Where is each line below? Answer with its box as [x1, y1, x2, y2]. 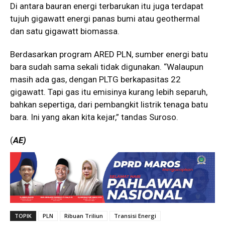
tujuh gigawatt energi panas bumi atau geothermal [10, 13, 200, 24]
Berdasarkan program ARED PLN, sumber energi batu [10, 49, 208, 59]
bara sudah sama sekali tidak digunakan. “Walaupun [10, 61, 203, 72]
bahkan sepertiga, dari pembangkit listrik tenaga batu [10, 99, 208, 109]
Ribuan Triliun [64, 212, 103, 220]
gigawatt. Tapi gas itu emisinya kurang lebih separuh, [10, 86, 207, 97]
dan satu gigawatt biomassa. [10, 26, 120, 36]
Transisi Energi [114, 212, 156, 220]
